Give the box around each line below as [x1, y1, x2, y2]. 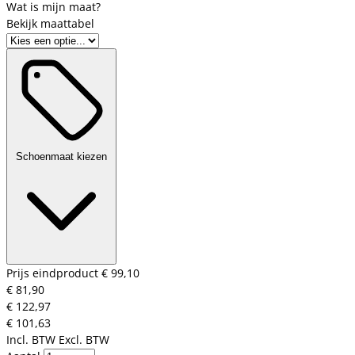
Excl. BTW [59, 332, 109, 348]
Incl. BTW [6, 332, 55, 348]
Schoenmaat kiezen [16, 151, 107, 163]
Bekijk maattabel [6, 16, 94, 32]
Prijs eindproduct [6, 265, 101, 281]
